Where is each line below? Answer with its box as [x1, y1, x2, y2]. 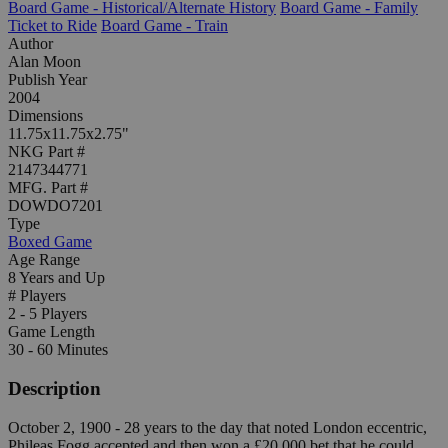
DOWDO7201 [8, 197, 103, 215]
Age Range [8, 251, 80, 269]
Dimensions [8, 107, 83, 125]
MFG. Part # [8, 179, 88, 197]
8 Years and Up [8, 269, 105, 287]
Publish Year [8, 71, 87, 89]
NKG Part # [8, 143, 85, 161]
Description [8, 378, 101, 400]
